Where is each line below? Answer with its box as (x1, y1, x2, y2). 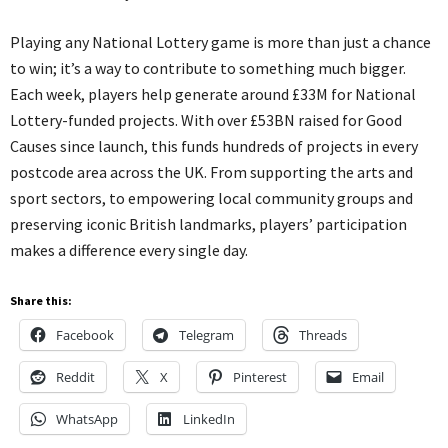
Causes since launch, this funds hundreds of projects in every (10, 135, 418, 156)
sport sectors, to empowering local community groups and (10, 187, 413, 208)
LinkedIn (183, 409, 235, 428)
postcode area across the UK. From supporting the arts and (10, 161, 413, 182)
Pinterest (233, 367, 287, 386)
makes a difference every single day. (10, 239, 248, 260)
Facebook (56, 325, 114, 344)
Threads (299, 325, 347, 344)
